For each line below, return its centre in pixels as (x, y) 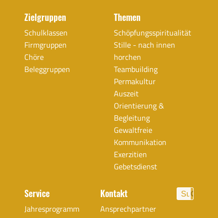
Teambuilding (136, 69)
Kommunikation (140, 142)
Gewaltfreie (133, 130)
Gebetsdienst (136, 167)
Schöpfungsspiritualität (153, 33)
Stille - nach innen (145, 45)
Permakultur (135, 82)
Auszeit (126, 94)
